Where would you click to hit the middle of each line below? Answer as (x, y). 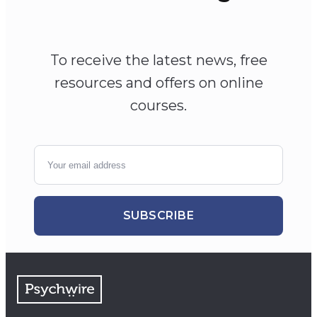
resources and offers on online (158, 83)
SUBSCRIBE (158, 216)
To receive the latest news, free (158, 60)
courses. (158, 106)
